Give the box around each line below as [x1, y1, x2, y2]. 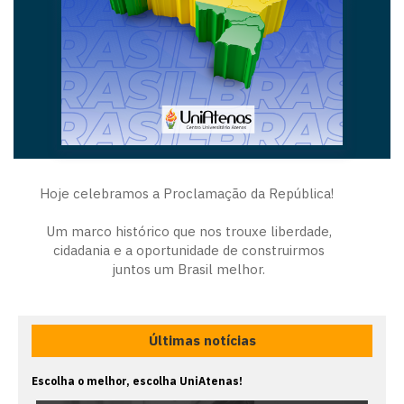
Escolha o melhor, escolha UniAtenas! [32, 373, 243, 388]
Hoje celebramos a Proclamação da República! [40, 184, 337, 202]
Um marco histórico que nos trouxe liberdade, [45, 222, 332, 240]
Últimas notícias [148, 331, 256, 349]
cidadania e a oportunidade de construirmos [52, 241, 325, 259]
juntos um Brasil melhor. [112, 260, 265, 278]
